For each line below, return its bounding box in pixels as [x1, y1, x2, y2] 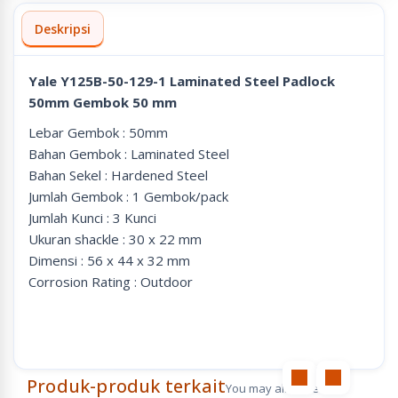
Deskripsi [35, 20, 91, 37]
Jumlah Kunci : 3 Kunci [28, 209, 156, 227]
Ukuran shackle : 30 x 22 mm [28, 230, 202, 248]
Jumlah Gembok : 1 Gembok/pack [28, 187, 228, 205]
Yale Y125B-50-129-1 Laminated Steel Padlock [28, 72, 335, 90]
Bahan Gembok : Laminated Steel [28, 145, 229, 163]
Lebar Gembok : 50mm [28, 123, 168, 141]
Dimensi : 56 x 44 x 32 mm [28, 251, 190, 269]
